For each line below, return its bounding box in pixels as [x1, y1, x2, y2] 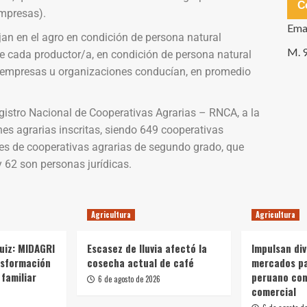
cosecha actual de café [86, 254, 194, 270]
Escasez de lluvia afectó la [86, 240, 207, 256]
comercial [251, 283, 296, 299]
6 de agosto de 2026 [97, 273, 160, 284]
